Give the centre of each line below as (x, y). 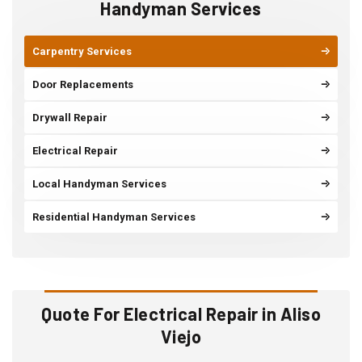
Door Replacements (83, 85)
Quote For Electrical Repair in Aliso (181, 314)
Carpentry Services (82, 52)
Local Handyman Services (99, 184)
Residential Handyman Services (114, 217)
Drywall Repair (70, 118)
